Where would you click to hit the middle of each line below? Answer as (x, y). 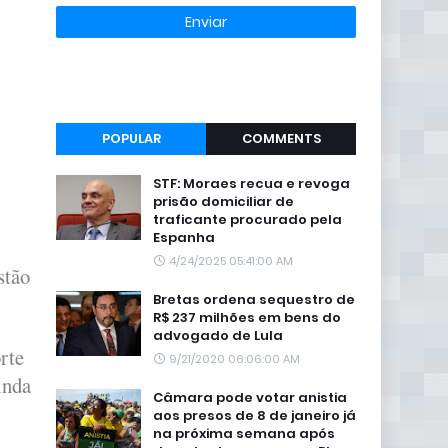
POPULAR (131, 138)
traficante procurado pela (247, 219)
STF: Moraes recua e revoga (251, 183)
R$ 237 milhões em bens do (247, 317)
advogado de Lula (218, 335)
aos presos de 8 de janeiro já (254, 415)
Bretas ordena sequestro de (254, 299)
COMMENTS (281, 138)
